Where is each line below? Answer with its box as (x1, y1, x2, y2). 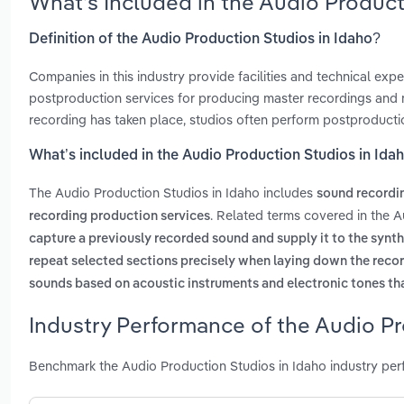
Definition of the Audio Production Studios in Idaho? (29, 32, 381, 47)
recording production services (29, 210, 210, 224)
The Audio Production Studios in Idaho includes (29, 184, 317, 202)
